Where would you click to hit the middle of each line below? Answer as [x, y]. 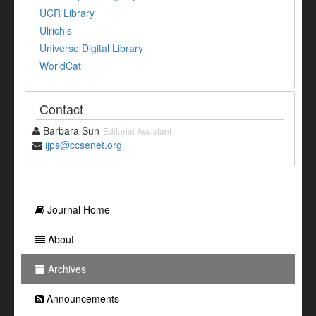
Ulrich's [56, 31]
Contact [61, 109]
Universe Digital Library [91, 48]
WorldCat [60, 66]
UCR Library [67, 13]
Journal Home [77, 210]
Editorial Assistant [137, 131]
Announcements [81, 299]
